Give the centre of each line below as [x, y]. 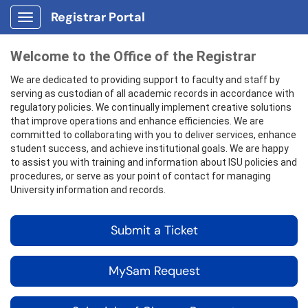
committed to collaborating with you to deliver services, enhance [153, 135]
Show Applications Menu [79, 28]
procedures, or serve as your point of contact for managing [141, 176]
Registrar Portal [98, 17]
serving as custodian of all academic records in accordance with [152, 93]
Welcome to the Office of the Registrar [133, 56]
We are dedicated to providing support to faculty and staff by [145, 80]
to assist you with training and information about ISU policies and [154, 162]
